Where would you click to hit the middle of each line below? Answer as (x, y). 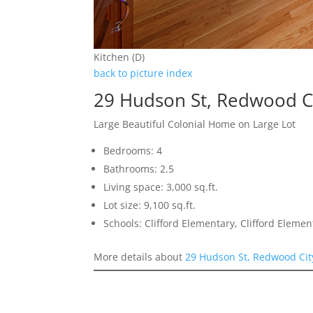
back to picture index (143, 73)
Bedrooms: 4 (133, 151)
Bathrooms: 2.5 (139, 169)
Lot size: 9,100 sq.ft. (150, 205)
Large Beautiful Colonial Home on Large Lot (195, 124)
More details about (140, 257)
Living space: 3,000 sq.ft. (161, 187)
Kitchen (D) (119, 57)
